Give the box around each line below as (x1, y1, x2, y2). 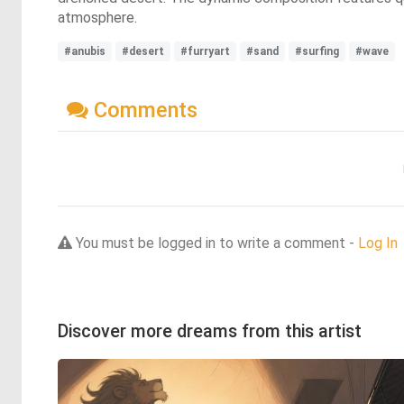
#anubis (64, 45, 106, 58)
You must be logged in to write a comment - (72, 234, 358, 252)
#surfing (295, 45, 339, 58)
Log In (358, 234, 398, 252)
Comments (88, 96, 197, 123)
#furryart (180, 45, 230, 58)
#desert (122, 45, 164, 58)
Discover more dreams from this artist (58, 320, 362, 342)
